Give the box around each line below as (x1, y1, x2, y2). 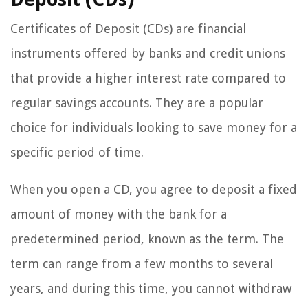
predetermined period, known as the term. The (10, 232, 284, 247)
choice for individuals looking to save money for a (10, 120, 297, 135)
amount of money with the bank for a (10, 207, 227, 222)
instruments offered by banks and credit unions (10, 46, 285, 61)
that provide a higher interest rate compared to (10, 71, 286, 86)
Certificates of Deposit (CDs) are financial (10, 21, 246, 36)
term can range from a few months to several (10, 256, 273, 272)
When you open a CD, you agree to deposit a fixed (10, 182, 297, 197)
